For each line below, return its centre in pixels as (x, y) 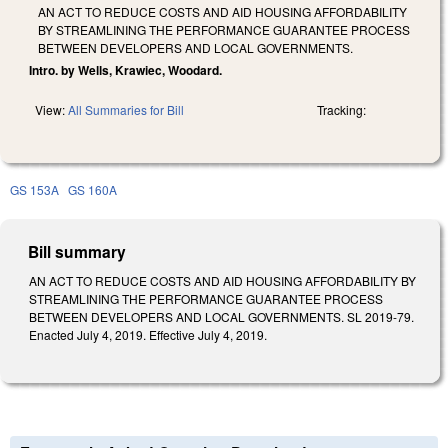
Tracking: (341, 109)
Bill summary (77, 251)
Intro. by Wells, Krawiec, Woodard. (125, 69)
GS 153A (34, 189)
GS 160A (92, 189)
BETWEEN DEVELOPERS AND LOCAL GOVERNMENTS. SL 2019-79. (221, 316)
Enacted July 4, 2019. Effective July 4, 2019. (148, 334)
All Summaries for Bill (126, 109)
